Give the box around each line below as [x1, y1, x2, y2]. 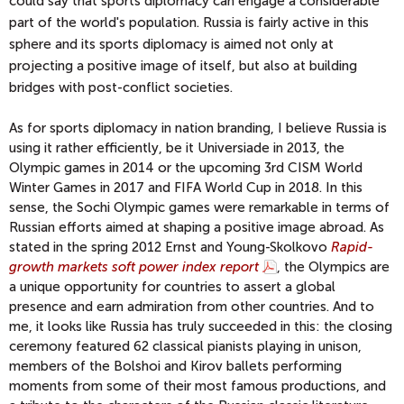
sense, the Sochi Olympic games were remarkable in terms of [9, 199, 390, 216]
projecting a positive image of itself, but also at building [9, 58, 357, 75]
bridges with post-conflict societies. [9, 79, 233, 96]
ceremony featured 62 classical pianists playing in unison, [9, 338, 362, 355]
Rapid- [331, 239, 373, 256]
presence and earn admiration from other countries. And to [9, 298, 374, 316]
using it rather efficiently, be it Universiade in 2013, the [9, 140, 344, 157]
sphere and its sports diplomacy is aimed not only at [9, 36, 334, 53]
